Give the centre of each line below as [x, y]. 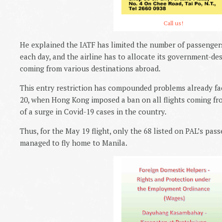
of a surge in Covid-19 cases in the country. [93, 111]
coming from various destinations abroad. [90, 68]
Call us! [173, 23]
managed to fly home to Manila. [74, 143]
